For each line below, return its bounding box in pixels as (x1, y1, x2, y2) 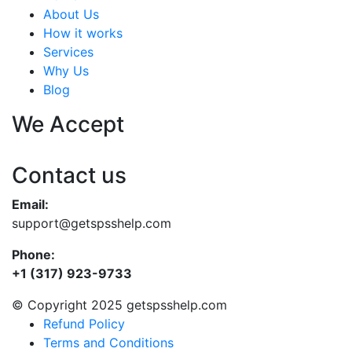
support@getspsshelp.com (12, 215, 171, 231)
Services (43, 44, 93, 60)
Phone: (12, 247, 55, 262)
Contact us (12, 162, 126, 189)
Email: (12, 196, 49, 212)
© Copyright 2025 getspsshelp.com (12, 297, 227, 313)
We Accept (12, 111, 124, 137)
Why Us (43, 63, 89, 79)
